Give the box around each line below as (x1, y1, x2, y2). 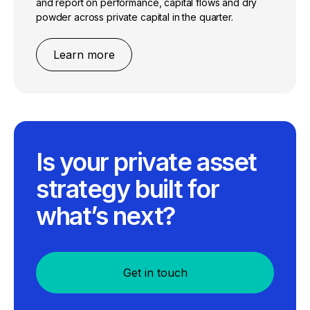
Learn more (53, 48, 115, 62)
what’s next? (36, 201, 175, 232)
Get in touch (122, 266, 188, 280)
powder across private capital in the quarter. (36, 11, 233, 24)
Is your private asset (36, 147, 257, 178)
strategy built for (36, 174, 219, 205)
